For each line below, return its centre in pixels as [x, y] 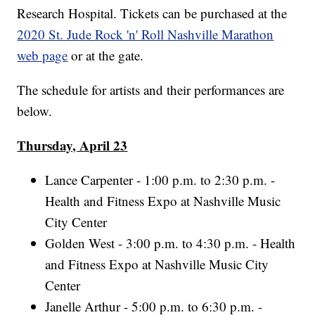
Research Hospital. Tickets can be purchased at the [152, 13]
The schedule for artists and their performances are [151, 90]
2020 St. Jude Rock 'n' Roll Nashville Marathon [146, 34]
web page [43, 56]
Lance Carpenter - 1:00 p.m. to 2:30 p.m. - [160, 180]
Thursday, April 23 [72, 146]
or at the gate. [106, 56]
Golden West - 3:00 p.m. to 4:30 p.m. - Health [171, 243]
